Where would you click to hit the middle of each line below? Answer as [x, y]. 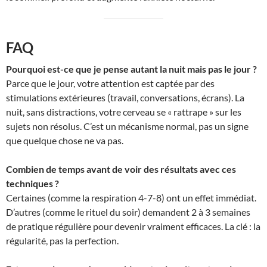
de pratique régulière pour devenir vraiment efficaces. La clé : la [133, 226]
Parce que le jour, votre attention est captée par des [110, 83]
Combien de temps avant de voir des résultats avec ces [121, 169]
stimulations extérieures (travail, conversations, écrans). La [125, 97]
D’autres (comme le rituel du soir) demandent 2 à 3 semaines [128, 212]
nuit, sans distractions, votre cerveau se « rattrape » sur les [124, 112]
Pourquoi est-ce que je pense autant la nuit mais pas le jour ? [131, 69]
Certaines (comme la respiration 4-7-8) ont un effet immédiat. [131, 198]
